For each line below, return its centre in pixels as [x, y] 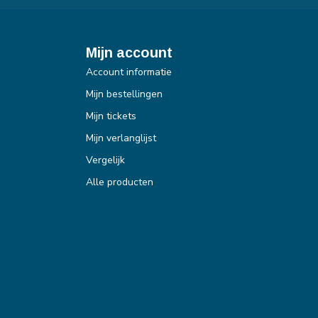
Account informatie [129, 72]
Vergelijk [105, 160]
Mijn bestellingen [124, 94]
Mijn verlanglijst [121, 138]
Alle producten [120, 182]
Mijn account [129, 52]
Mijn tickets [111, 116]
